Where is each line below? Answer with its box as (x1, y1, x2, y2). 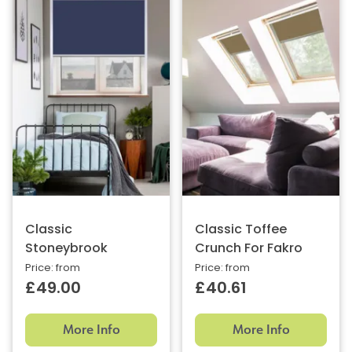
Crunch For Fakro (195, 242, 302, 255)
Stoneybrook (25, 242, 108, 255)
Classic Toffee (195, 223, 287, 236)
